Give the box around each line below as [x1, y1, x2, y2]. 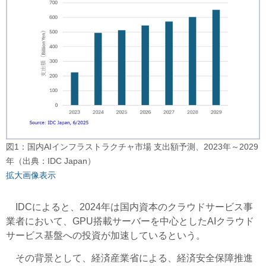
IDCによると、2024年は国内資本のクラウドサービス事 [6, 201, 253, 212]
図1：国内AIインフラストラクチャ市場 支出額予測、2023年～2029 [6, 141, 258, 151]
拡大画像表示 [6, 170, 56, 180]
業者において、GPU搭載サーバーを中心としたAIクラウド [6, 216, 254, 226]
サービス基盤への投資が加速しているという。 [6, 230, 205, 240]
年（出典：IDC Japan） [6, 156, 96, 166]
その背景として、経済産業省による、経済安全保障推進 [6, 252, 253, 263]
